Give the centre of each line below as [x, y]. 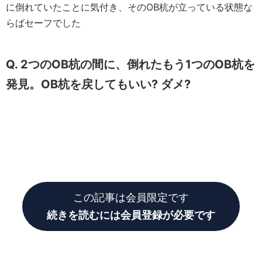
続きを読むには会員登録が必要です [131, 215]
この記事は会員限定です [131, 197]
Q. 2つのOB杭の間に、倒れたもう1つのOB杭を [130, 64]
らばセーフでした [43, 23]
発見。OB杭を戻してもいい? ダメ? [98, 84]
